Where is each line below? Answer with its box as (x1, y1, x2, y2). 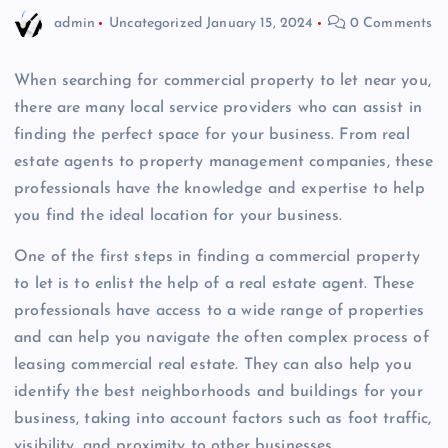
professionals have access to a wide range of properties (14, 303, 424, 320)
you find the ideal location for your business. (14, 208, 343, 225)
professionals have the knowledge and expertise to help (14, 181, 425, 198)
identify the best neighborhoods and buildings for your (14, 384, 423, 401)
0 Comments (345, 15, 433, 31)
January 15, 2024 (206, 15, 314, 31)
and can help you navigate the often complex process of (14, 330, 429, 347)
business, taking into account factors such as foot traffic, (14, 411, 432, 428)
